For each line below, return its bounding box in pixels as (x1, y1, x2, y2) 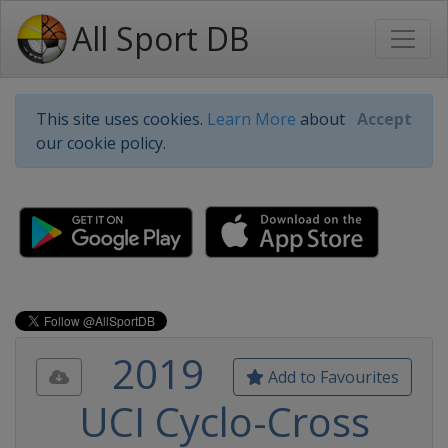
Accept (357, 108, 412, 130)
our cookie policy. (36, 132, 166, 154)
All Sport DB (72, 17, 249, 60)
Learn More (207, 108, 296, 130)
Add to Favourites (264, 366, 399, 388)
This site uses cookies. (36, 108, 207, 130)
